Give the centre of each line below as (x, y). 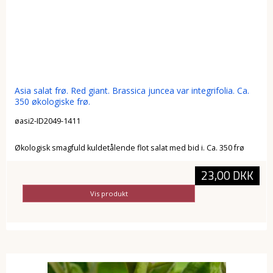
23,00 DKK (227, 176)
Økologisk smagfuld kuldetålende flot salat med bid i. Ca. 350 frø (129, 147)
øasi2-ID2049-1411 (47, 121)
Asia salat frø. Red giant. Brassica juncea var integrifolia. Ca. (132, 91)
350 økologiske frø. (52, 102)
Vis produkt (109, 193)
